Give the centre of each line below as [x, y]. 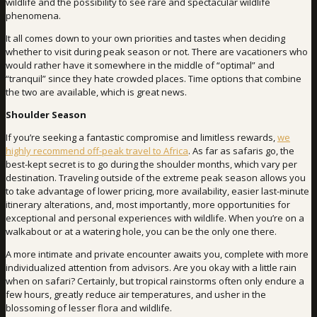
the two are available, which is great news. [96, 92]
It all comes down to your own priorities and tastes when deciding [145, 39]
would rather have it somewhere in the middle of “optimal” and [140, 65]
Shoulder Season [46, 115]
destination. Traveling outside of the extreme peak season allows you [156, 178]
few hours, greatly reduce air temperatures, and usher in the [136, 295]
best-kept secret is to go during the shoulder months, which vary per [151, 165]
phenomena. [33, 16]
